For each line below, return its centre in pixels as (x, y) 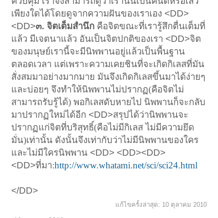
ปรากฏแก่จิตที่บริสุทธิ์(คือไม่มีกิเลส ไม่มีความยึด (103, 127)
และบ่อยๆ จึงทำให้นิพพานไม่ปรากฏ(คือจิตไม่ (98, 89)
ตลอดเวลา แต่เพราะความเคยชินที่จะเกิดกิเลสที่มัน (108, 64)
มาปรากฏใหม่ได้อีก (50, 114)
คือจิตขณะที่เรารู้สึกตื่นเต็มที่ (151, 26)
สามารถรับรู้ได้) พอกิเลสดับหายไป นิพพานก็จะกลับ (109, 102)
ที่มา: (45, 165)
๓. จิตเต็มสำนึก (66, 26)
